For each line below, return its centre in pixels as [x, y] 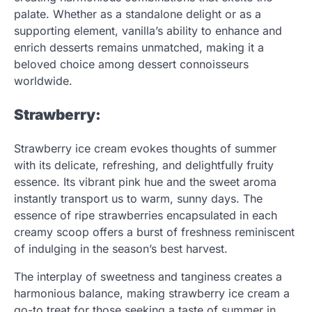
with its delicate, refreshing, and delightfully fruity [144, 165]
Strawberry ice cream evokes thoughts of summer [145, 148]
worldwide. [43, 81]
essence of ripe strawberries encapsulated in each [146, 215]
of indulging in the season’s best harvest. [121, 248]
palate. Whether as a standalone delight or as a [138, 14]
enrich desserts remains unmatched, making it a [139, 48]
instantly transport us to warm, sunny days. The [138, 198]
